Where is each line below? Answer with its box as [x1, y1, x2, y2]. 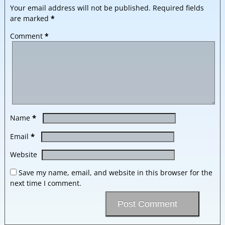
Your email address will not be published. [10, 3, 151, 13]
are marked [10, 13, 51, 23]
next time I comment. [10, 178, 81, 188]
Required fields [152, 3, 204, 13]
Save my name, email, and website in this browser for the [18, 167, 212, 177]
